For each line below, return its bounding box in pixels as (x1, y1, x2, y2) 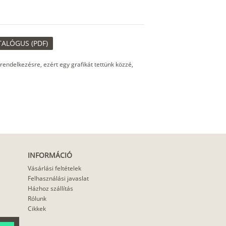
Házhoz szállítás (27, 184, 73, 193)
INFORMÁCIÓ (27, 150, 72, 160)
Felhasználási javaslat (27, 174, 89, 183)
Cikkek (27, 204, 46, 213)
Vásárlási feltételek (27, 164, 81, 173)
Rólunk (27, 194, 46, 203)
